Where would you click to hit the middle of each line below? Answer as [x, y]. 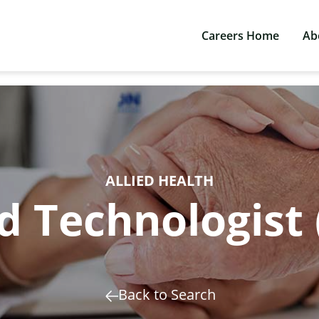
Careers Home [241, 36]
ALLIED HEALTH [159, 181]
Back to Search [167, 294]
